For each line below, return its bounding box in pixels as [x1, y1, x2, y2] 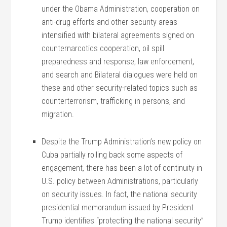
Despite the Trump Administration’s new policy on [42, 137, 202, 146]
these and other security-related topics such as [42, 83, 198, 93]
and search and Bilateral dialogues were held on [42, 70, 198, 80]
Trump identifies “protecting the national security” [42, 216, 204, 225]
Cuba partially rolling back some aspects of [42, 150, 183, 160]
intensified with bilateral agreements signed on [42, 30, 195, 40]
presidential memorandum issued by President [42, 203, 194, 212]
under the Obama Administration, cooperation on [42, 4, 200, 14]
